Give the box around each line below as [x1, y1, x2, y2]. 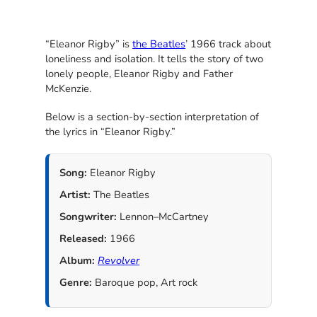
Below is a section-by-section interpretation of [45, 109, 260, 124]
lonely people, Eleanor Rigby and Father [45, 66, 234, 81]
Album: [59, 253, 96, 267]
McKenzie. [45, 81, 92, 96]
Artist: [59, 187, 91, 202]
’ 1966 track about [185, 36, 272, 51]
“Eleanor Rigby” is [45, 36, 133, 51]
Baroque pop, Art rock [92, 275, 198, 289]
